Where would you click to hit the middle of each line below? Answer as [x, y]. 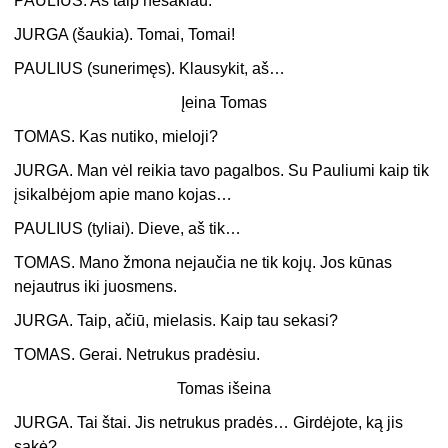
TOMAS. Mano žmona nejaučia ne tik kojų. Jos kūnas [203, 263]
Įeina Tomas [224, 103]
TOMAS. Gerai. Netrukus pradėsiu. [137, 355]
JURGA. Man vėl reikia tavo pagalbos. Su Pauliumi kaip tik [222, 171]
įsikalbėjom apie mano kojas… [123, 195]
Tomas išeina [224, 389]
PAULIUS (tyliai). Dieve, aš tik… [128, 229]
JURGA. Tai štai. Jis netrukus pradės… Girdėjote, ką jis [209, 423]
